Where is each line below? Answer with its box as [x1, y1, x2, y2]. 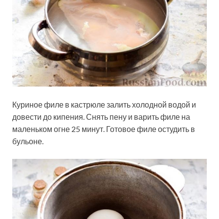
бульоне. [12, 136, 44, 146]
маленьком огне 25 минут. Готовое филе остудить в [12, 124, 195, 133]
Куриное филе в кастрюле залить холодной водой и [12, 99, 196, 109]
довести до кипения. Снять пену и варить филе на [12, 111, 190, 121]
